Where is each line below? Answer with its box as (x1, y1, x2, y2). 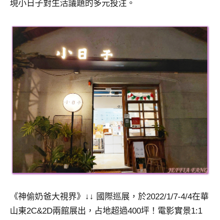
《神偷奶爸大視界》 (10, 192, 85, 202)
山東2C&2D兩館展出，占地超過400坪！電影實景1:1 (10, 206, 202, 216)
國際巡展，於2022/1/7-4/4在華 (94, 192, 209, 202)
